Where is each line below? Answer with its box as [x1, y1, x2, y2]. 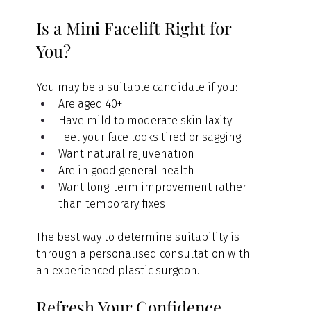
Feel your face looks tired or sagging [58, 130, 242, 144]
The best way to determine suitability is [36, 230, 243, 244]
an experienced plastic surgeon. [36, 263, 200, 277]
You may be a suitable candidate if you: [36, 80, 238, 94]
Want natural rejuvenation [58, 146, 195, 160]
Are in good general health [58, 163, 195, 177]
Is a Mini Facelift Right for [36, 16, 236, 39]
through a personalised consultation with [36, 246, 253, 260]
